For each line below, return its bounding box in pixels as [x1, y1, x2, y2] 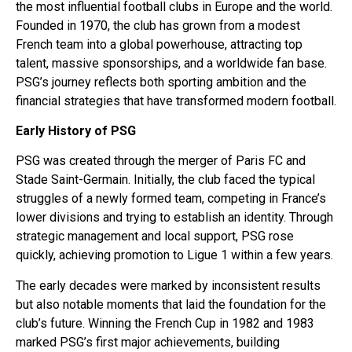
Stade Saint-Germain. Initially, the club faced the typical [16, 172, 315, 188]
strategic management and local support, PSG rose [16, 229, 294, 244]
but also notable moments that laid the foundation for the [16, 296, 326, 312]
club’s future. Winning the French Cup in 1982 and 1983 [16, 315, 314, 331]
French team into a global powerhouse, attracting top [16, 36, 302, 52]
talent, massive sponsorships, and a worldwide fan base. [16, 55, 327, 71]
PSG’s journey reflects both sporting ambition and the [16, 74, 306, 90]
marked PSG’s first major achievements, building [16, 334, 280, 350]
